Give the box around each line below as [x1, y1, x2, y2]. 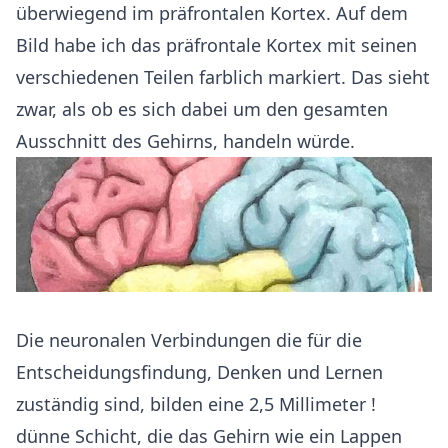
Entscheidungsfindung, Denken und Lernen [16, 360, 383, 385]
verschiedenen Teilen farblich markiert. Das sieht [16, 65, 430, 89]
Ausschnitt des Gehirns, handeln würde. [16, 129, 355, 153]
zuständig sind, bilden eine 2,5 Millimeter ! [16, 392, 376, 417]
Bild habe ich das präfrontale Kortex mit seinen [16, 33, 417, 57]
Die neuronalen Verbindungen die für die [16, 328, 362, 353]
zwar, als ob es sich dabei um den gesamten [16, 97, 388, 121]
